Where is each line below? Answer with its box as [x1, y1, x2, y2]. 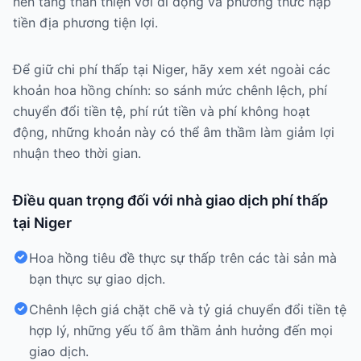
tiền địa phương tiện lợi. [13, 15, 158, 31]
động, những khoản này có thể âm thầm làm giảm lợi [13, 124, 334, 140]
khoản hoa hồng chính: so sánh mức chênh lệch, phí [13, 82, 327, 98]
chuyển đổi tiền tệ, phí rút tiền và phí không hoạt [13, 103, 310, 119]
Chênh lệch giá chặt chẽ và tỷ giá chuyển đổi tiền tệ [29, 301, 346, 317]
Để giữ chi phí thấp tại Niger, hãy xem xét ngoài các [13, 61, 330, 77]
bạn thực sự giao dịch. [29, 271, 165, 287]
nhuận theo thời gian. [13, 145, 141, 161]
